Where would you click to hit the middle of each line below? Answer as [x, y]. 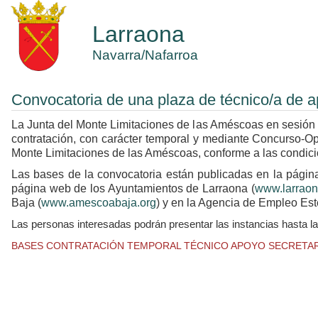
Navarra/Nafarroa [145, 55]
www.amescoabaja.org [99, 203]
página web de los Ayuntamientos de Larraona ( [133, 188]
